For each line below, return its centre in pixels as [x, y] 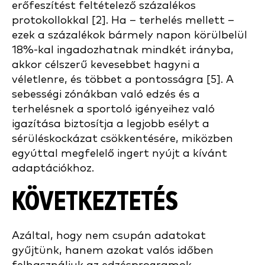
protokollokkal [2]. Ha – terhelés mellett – [123, 21]
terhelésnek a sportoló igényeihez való [113, 109]
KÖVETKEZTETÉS [95, 202]
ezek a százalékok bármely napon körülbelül [130, 35]
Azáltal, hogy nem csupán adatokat [109, 236]
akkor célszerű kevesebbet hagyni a [106, 65]
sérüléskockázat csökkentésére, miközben [122, 139]
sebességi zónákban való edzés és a [106, 95]
